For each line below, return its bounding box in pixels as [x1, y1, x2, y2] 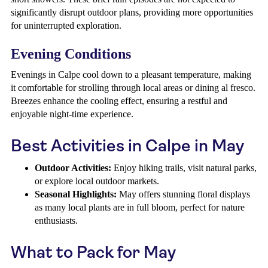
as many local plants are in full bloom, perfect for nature [35, 202, 245, 212]
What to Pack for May [11, 242, 176, 262]
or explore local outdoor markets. [35, 176, 159, 186]
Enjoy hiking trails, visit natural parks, [111, 163, 257, 173]
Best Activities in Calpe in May [11, 136, 244, 156]
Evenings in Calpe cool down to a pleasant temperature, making [11, 69, 251, 80]
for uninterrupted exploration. [11, 20, 121, 31]
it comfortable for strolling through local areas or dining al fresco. [11, 83, 255, 93]
